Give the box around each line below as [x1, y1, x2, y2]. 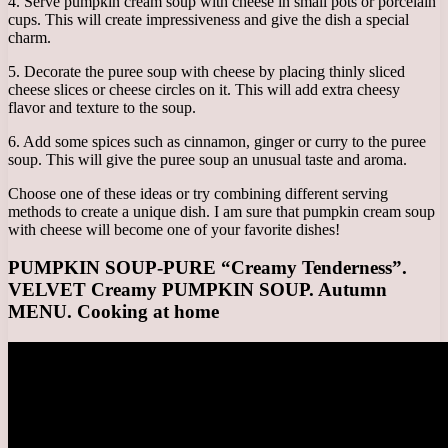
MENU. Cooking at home [8, 301, 219, 323]
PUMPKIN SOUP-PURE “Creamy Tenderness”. [8, 257, 407, 279]
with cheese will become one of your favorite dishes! [8, 220, 340, 238]
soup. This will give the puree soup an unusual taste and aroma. [8, 150, 407, 168]
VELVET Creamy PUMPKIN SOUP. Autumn [8, 279, 387, 301]
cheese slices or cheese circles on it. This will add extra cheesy [8, 80, 400, 98]
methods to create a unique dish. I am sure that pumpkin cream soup [8, 202, 435, 220]
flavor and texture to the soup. [8, 98, 196, 116]
